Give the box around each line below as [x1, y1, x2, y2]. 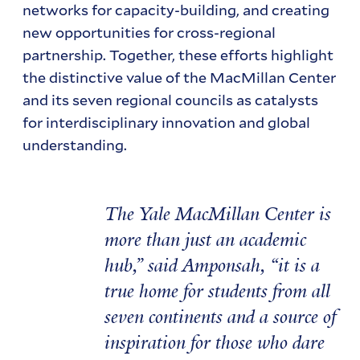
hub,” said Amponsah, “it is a [104, 253, 320, 278]
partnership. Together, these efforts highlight [22, 44, 334, 64]
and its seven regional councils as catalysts [22, 89, 319, 109]
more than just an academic [104, 227, 306, 252]
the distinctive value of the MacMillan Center [22, 67, 337, 87]
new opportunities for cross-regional [22, 22, 276, 42]
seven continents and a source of [104, 305, 336, 329]
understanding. [22, 134, 128, 154]
